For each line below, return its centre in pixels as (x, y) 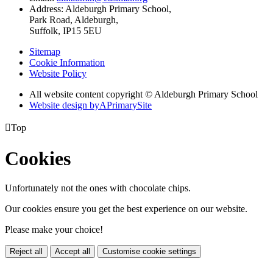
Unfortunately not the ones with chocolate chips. (98, 188)
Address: (47, 9)
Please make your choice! (54, 230)
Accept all (73, 252)
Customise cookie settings (149, 252)
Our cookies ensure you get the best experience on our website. (126, 209)
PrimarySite (129, 105)
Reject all (26, 252)
